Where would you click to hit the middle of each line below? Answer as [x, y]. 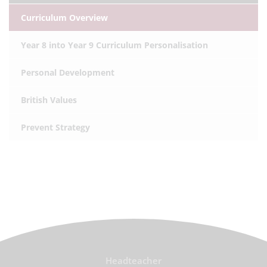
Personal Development [68, 73]
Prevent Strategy [55, 128]
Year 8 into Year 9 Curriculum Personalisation [114, 45]
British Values [49, 100]
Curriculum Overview [64, 18]
